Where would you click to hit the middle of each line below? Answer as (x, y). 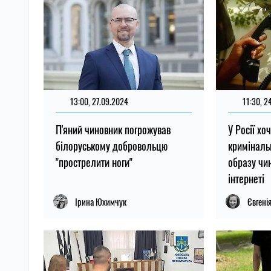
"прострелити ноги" (94, 162)
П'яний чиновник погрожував (113, 130)
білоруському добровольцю (112, 146)
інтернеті (247, 179)
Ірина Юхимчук (101, 202)
